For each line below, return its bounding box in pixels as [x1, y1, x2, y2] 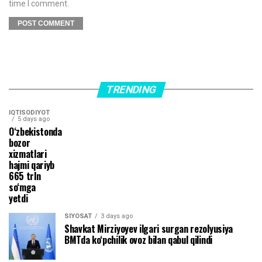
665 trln [9, 168, 41, 183]
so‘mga [9, 180, 36, 194]
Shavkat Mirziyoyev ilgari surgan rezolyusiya [64, 221, 233, 236]
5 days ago [18, 115, 50, 123]
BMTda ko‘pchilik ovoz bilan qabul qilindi [64, 232, 212, 247]
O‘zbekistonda [9, 124, 62, 139]
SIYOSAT [64, 212, 92, 220]
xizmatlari [9, 146, 47, 161]
